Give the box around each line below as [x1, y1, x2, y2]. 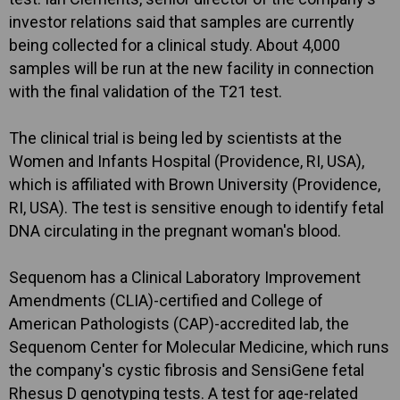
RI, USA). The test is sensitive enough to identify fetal [9, 198, 384, 217]
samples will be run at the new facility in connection [9, 59, 374, 78]
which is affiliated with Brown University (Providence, [9, 175, 380, 194]
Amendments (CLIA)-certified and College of [9, 291, 323, 310]
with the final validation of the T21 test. [9, 82, 282, 101]
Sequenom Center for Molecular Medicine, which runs [9, 337, 389, 356]
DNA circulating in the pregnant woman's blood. [9, 221, 341, 240]
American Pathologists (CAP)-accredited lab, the [9, 314, 349, 333]
